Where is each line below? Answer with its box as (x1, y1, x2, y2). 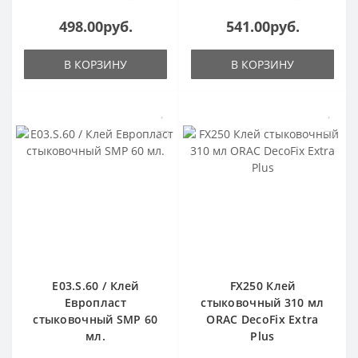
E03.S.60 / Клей (52, 278, 139, 294)
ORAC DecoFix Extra (206, 312, 319, 328)
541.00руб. (225, 17, 300, 37)
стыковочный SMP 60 (33, 312, 158, 328)
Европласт (65, 295, 126, 311)
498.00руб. (58, 17, 133, 37)
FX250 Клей (229, 278, 296, 294)
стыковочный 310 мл (201, 295, 324, 311)
